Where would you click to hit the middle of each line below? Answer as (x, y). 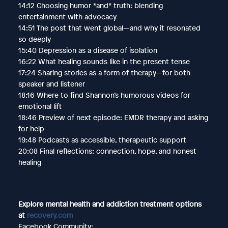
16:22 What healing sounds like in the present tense (104, 61)
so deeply (34, 39)
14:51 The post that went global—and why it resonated (109, 27)
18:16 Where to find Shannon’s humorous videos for (104, 95)
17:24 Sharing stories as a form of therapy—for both (104, 72)
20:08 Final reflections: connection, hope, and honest (107, 151)
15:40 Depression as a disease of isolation (88, 50)
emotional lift (40, 106)
